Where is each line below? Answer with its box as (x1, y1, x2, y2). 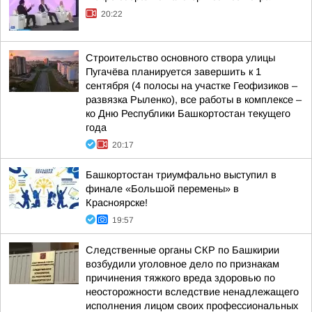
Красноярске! (86, 197, 148, 208)
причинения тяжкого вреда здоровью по (86, 272, 275, 283)
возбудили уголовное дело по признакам (86, 258, 279, 270)
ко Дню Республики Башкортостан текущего (86, 108, 290, 119)
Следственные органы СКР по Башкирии (86, 244, 279, 256)
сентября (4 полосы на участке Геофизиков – (86, 80, 297, 91)
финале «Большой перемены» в (86, 183, 239, 194)
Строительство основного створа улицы (86, 52, 275, 63)
